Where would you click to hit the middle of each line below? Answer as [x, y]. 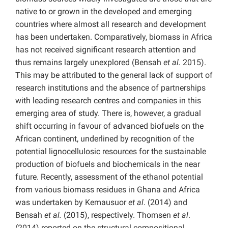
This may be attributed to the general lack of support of [114, 75]
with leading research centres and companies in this [108, 101]
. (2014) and [165, 203]
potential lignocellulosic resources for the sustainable [111, 152]
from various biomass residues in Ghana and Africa [108, 190]
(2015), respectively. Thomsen [118, 215]
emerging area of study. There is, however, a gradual [108, 113]
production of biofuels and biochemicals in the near [108, 164]
